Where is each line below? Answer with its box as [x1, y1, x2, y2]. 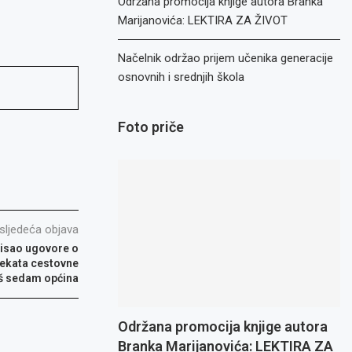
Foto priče [118, 119, 185, 135]
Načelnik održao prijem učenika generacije [118, 51, 334, 65]
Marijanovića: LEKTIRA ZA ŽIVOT [118, 13, 288, 27]
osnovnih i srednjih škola [118, 70, 245, 84]
